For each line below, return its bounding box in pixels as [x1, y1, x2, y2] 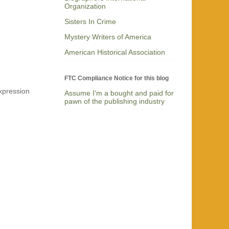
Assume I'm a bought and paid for [64, 88, 174, 97]
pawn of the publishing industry [64, 97, 165, 105]
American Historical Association [64, 48, 165, 57]
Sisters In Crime [64, 17, 116, 26]
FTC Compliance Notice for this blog [64, 74, 169, 82]
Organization [64, 2, 106, 11]
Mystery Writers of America [64, 33, 151, 41]
